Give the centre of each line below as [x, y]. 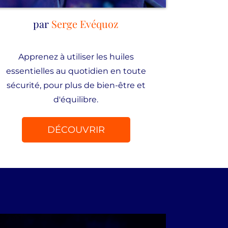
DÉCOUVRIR [76, 130]
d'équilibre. [76, 99]
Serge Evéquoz [85, 24]
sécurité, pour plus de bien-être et [76, 85]
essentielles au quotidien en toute [76, 71]
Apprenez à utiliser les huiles [76, 57]
